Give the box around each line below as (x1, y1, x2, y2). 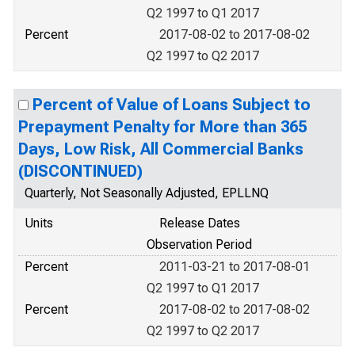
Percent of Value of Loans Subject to (32, 95, 311, 114)
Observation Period (147, 237, 252, 252)
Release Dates (159, 216, 240, 231)
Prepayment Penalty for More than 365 (18, 117, 307, 136)
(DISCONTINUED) (18, 162, 143, 181)
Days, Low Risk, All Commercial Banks (18, 139, 303, 158)
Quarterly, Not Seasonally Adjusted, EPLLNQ (25, 185, 269, 200)
